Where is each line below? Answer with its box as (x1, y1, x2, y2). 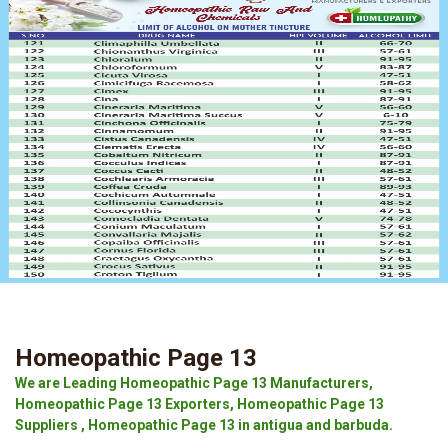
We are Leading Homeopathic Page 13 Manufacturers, (15, 375, 373, 391)
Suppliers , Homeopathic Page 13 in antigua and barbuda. (15, 417, 393, 433)
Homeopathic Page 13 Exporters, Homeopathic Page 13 (15, 396, 384, 412)
